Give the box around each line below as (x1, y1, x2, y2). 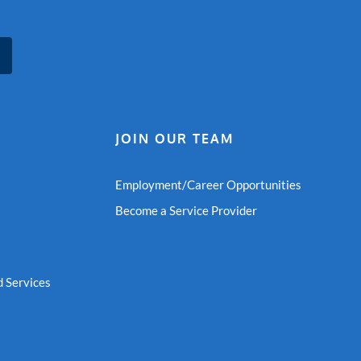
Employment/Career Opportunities (114, 177, 301, 193)
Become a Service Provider (114, 203, 257, 218)
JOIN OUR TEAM (114, 131, 234, 147)
